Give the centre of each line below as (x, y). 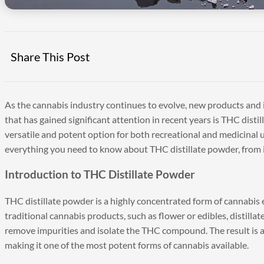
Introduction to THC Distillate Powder (100, 174)
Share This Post (50, 57)
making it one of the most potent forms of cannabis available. (127, 245)
